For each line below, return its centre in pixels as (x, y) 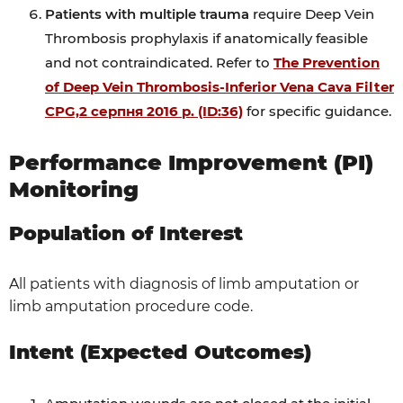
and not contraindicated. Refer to (159, 63)
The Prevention (327, 63)
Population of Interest (126, 233)
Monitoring (74, 189)
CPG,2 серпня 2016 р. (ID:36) (144, 111)
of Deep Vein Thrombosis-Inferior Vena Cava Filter (219, 87)
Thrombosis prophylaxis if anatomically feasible (206, 38)
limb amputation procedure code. (131, 306)
